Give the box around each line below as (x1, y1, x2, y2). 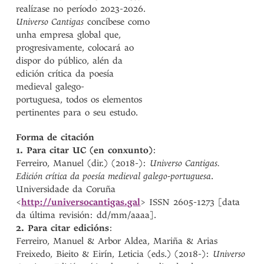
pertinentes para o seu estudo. (16, 107, 138, 118)
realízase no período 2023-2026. (16, 4, 146, 14)
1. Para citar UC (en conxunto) (16, 145, 153, 156)
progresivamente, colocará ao (16, 42, 134, 53)
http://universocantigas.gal (21, 197, 141, 207)
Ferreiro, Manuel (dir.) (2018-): (16, 158, 150, 169)
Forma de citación (16, 132, 95, 143)
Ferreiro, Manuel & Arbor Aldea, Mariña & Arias (16, 236, 218, 246)
